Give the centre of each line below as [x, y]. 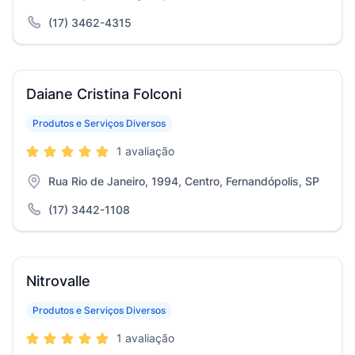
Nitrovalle [58, 281]
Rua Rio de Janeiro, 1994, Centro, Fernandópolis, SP [184, 181]
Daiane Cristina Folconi [104, 94]
